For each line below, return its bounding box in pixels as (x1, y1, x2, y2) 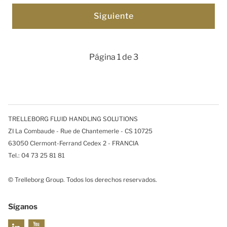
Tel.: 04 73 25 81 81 (8, 151, 65, 159)
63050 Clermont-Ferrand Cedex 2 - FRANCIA (8, 139, 139, 147)
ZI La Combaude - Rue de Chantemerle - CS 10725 (8, 127, 153, 135)
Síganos (8, 202, 37, 211)
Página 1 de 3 (89, 52, 138, 62)
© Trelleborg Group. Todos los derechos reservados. (8, 175, 157, 183)
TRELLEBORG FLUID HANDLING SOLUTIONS (8, 115, 139, 123)
